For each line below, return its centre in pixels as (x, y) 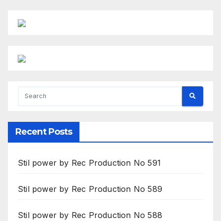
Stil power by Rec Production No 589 (90, 189)
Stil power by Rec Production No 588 (90, 215)
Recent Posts (44, 131)
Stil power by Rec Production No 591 (89, 163)
